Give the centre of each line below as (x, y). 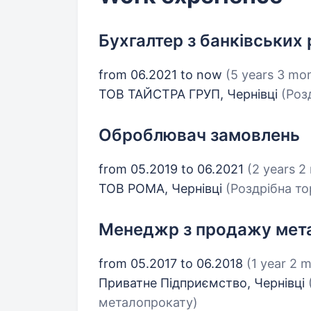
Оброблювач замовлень (199, 135)
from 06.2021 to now (162, 75)
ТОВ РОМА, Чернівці (162, 188)
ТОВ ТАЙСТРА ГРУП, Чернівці (190, 94)
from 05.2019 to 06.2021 (173, 169)
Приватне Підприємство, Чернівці (203, 283)
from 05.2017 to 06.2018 (173, 263)
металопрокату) (148, 302)
